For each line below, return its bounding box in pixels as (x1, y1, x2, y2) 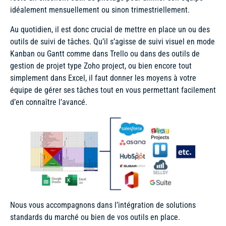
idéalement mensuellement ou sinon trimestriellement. (10, 5, 190, 15)
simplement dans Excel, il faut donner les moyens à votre (10, 73, 196, 83)
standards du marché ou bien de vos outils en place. (10, 212, 180, 222)
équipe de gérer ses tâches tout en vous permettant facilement (10, 85, 216, 95)
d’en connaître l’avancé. (10, 97, 87, 107)
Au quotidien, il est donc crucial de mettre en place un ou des (10, 24, 210, 34)
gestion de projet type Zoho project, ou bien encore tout (10, 61, 192, 71)
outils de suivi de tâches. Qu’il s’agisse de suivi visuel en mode (10, 36, 215, 46)
